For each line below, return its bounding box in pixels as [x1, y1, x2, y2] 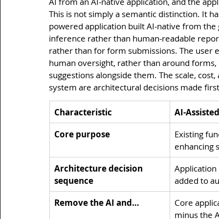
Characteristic [54, 106, 112, 118]
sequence [54, 175, 93, 186]
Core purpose [54, 128, 110, 140]
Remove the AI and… [54, 197, 139, 208]
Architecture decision [54, 162, 145, 174]
